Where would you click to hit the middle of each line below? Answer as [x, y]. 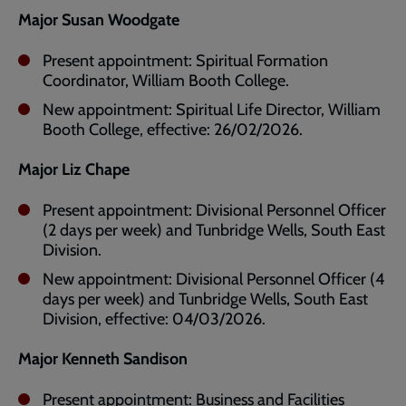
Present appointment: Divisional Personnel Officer [214, 210]
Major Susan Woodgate [99, 20]
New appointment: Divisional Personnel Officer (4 [213, 279]
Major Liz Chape [74, 169]
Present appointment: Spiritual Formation [185, 61]
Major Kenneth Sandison [103, 359]
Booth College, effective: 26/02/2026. [173, 130]
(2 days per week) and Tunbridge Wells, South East [214, 230]
